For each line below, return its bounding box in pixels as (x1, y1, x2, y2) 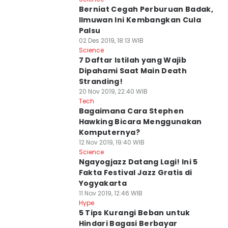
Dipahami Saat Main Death (78, 66, 187, 76)
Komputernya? (78, 127, 140, 137)
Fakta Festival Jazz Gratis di (78, 167, 192, 178)
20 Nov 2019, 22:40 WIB (78, 87, 148, 96)
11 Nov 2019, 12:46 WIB (78, 189, 142, 197)
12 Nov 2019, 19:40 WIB (78, 138, 145, 147)
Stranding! (78, 76, 123, 87)
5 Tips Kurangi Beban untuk (78, 208, 190, 218)
